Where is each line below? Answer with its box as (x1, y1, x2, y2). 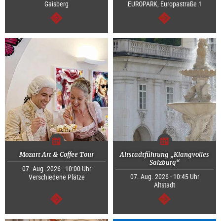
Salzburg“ (149, 158, 180, 167)
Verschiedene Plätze (28, 172, 85, 182)
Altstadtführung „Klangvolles (120, 150, 209, 159)
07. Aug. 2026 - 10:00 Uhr (22, 164, 91, 174)
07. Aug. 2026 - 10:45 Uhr (130, 172, 199, 182)
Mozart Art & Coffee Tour (19, 150, 94, 159)
